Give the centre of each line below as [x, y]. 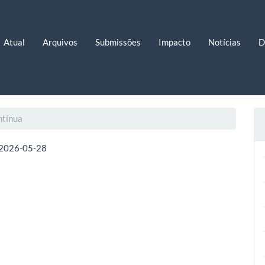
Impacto [174, 42]
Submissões [118, 42]
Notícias [224, 42]
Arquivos [60, 42]
